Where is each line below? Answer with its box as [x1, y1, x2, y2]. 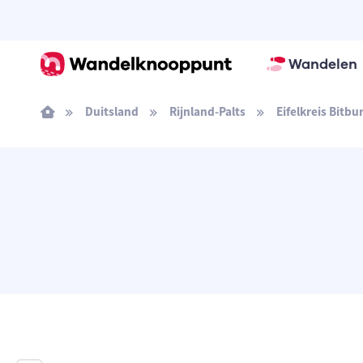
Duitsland [84, 104, 139, 119]
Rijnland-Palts [169, 104, 246, 119]
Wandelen [288, 54, 357, 74]
